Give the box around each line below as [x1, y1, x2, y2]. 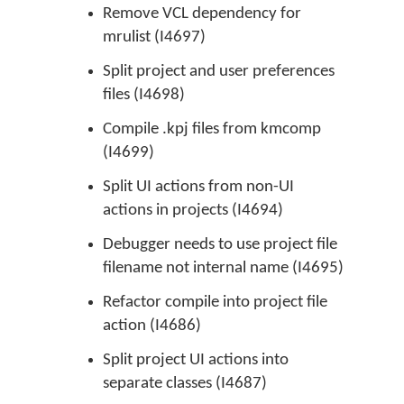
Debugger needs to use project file [103, 236, 337, 253]
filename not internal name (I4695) [103, 260, 344, 277]
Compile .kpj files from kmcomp [103, 121, 321, 138]
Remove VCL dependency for [103, 5, 301, 23]
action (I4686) [103, 317, 201, 335]
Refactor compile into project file [103, 294, 327, 311]
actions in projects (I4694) [103, 202, 283, 219]
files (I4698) [103, 87, 185, 104]
